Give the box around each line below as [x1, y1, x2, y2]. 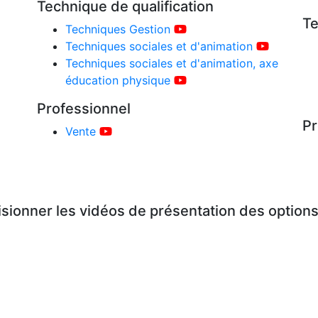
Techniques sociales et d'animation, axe [65, 56, 279, 70]
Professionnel [37, 100, 131, 117]
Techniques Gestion [65, 22, 171, 36]
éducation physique [65, 73, 171, 87]
